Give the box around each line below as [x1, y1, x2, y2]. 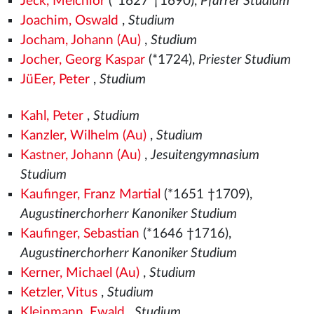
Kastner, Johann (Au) [20, 149, 141, 162]
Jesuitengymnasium [150, 149, 259, 162]
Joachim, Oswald [20, 14, 118, 27]
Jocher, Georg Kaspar [20, 53, 145, 67]
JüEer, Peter [20, 73, 90, 86]
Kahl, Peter [20, 109, 83, 123]
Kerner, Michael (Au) [20, 266, 139, 280]
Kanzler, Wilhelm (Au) [20, 129, 146, 142]
